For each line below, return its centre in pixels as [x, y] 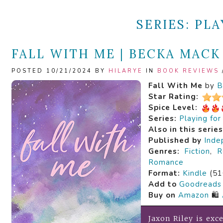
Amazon [194, 195]
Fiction [197, 151]
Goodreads [200, 184]
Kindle [195, 173]
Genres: [164, 151]
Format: [164, 173]
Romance [166, 162]
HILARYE [126, 71]
